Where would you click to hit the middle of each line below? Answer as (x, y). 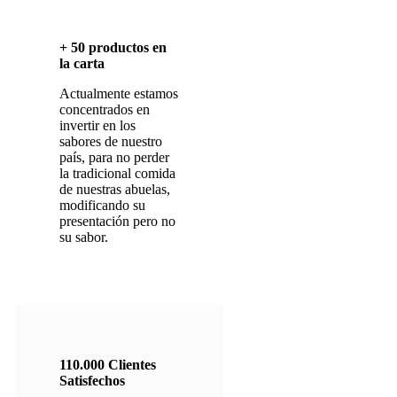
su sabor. (83, 237)
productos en (125, 48)
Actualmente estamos (118, 94)
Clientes (130, 365)
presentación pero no (117, 222)
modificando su (102, 206)
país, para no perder (114, 158)
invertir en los (97, 126)
